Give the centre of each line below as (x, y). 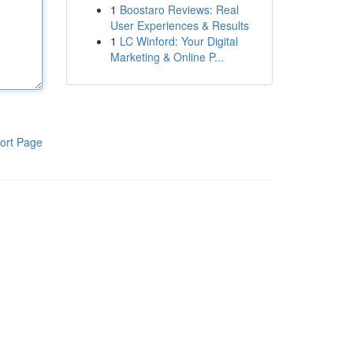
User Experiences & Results (179, 25)
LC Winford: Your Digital (178, 41)
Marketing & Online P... (167, 57)
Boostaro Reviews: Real (179, 9)
